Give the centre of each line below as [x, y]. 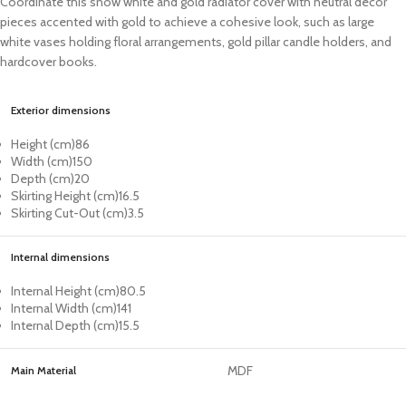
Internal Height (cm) [65, 291]
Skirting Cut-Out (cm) [69, 213]
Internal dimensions [60, 257]
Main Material [43, 371]
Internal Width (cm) [64, 309]
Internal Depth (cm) [65, 326]
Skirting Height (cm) [65, 196]
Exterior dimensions [61, 111]
